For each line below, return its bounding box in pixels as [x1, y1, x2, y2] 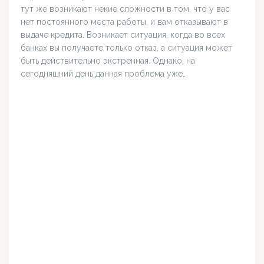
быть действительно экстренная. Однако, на [21, 56, 195, 66]
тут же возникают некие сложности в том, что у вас [21, 4, 230, 14]
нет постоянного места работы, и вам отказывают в [21, 17, 228, 27]
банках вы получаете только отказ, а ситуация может [21, 43, 232, 53]
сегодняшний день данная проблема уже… [21, 69, 187, 79]
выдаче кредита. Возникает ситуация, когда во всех [21, 30, 225, 40]
